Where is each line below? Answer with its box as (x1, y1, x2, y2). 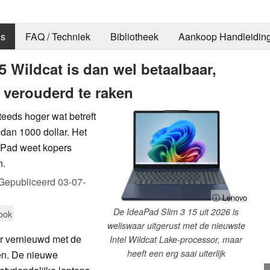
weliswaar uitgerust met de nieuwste (107, 219, 245, 231)
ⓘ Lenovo (212, 191, 247, 203)
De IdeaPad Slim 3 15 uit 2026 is (113, 205, 239, 218)
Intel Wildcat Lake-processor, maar (110, 233, 242, 245)
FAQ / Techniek (25, 30, 90, 44)
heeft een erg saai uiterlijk (127, 246, 225, 259)
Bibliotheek (110, 30, 159, 44)
